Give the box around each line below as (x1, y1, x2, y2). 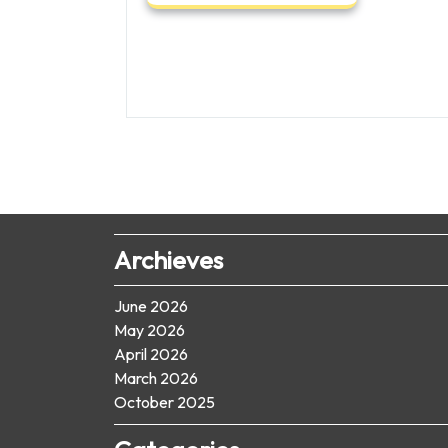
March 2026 (114, 368, 198, 389)
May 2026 (114, 320, 185, 341)
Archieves (114, 244, 223, 277)
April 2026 (114, 344, 188, 365)
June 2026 (114, 296, 188, 317)
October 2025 (114, 392, 215, 413)
